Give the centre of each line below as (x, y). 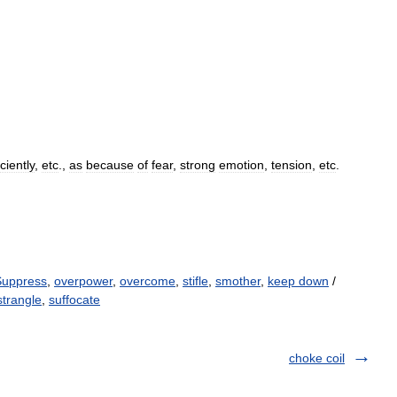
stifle (195, 281)
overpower (83, 281)
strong (198, 165)
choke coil (317, 358)
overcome (148, 281)
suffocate (74, 300)
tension (292, 165)
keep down (298, 281)
